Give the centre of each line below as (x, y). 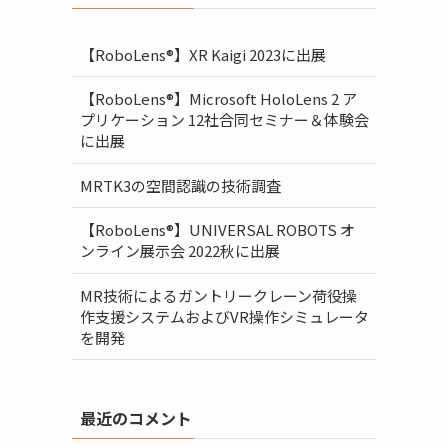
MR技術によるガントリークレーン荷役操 (218, 295)
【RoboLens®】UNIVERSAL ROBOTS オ (217, 230)
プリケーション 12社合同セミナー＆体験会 (224, 120)
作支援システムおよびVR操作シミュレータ (224, 316)
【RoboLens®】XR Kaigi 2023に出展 (202, 54)
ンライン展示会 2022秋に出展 (179, 251)
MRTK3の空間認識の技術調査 (180, 185)
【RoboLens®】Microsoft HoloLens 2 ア (218, 99)
